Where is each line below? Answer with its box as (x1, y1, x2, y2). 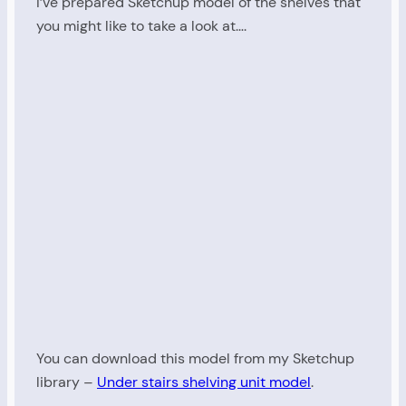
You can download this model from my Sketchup (36, 349, 354, 368)
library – (36, 372, 97, 391)
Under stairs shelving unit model (97, 372, 311, 391)
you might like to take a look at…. (36, 16, 246, 36)
